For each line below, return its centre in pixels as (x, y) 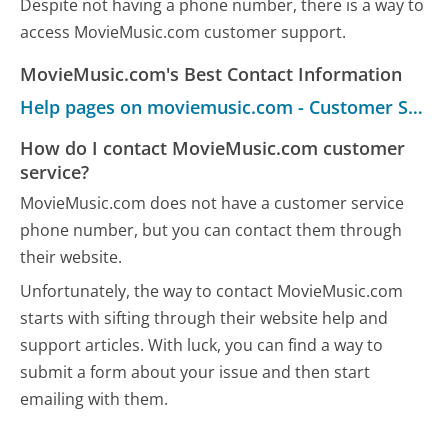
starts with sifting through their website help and (204, 317)
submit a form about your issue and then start (195, 371)
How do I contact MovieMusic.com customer (213, 147)
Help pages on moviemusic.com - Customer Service (416, 106)
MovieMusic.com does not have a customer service (212, 203)
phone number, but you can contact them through (211, 230)
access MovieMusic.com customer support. (183, 31)
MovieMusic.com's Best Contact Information (211, 73)
